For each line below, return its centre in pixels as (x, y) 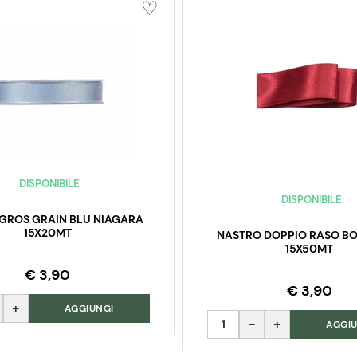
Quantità (232, 319)
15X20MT (47, 233)
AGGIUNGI (89, 309)
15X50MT (310, 249)
